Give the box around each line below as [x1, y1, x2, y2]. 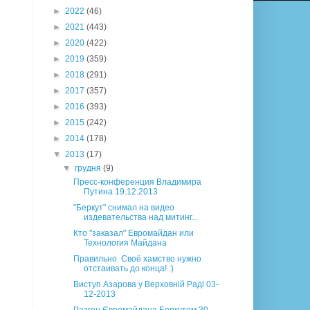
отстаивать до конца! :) [83, 264, 174, 274]
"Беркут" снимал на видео [73, 203, 174, 213]
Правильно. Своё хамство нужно [73, 254, 201, 264]
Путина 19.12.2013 [83, 187, 158, 197]
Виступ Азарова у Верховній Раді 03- [73, 280, 219, 290]
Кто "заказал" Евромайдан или [73, 228, 194, 239]
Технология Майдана [83, 238, 167, 248]
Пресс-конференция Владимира [73, 177, 201, 188]
